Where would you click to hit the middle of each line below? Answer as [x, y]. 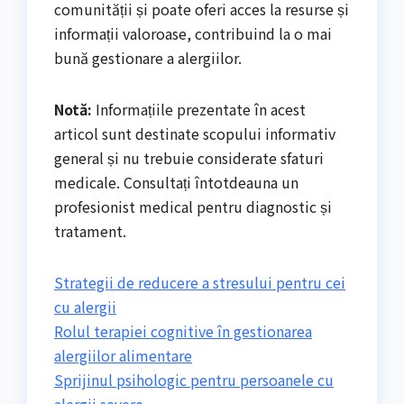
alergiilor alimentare [123, 355]
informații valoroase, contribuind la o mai [193, 33]
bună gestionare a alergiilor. [148, 57]
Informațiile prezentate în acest [199, 109]
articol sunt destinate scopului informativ [195, 133]
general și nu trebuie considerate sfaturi [189, 157]
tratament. [90, 230]
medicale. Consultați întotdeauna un [176, 182]
